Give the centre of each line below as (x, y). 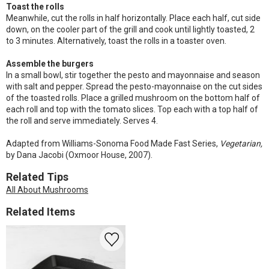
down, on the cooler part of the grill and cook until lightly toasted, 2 (130, 29)
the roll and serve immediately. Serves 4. (82, 121)
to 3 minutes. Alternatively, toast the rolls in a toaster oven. (116, 41)
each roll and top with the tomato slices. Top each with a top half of (132, 109)
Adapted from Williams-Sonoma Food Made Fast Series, (113, 144)
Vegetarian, (241, 144)
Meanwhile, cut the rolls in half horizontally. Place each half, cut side (133, 18)
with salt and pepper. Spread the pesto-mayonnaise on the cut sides (134, 86)
